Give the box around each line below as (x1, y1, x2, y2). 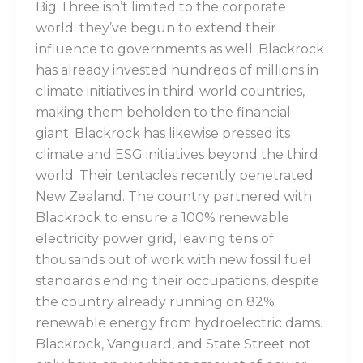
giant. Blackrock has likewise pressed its (35, 126, 290, 142)
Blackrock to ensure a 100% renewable (35, 210, 289, 226)
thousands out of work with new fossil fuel (35, 252, 311, 268)
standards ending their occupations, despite (35, 273, 319, 289)
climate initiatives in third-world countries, (35, 83, 305, 100)
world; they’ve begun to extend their (35, 20, 276, 36)
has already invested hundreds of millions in (35, 62, 318, 79)
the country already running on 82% (35, 294, 275, 310)
